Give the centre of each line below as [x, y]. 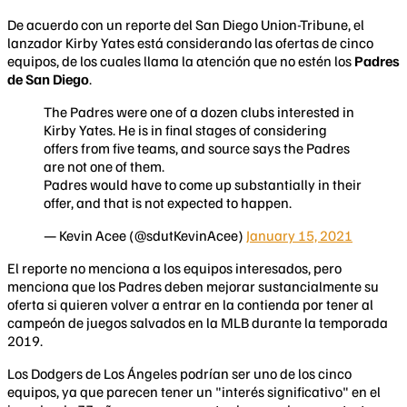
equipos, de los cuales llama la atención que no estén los [181, 60]
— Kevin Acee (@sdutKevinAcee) [145, 235]
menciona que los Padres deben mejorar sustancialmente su [193, 286]
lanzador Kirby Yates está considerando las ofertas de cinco [190, 42]
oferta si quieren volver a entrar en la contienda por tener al [190, 304]
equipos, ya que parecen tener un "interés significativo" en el [194, 391]
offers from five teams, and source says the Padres [197, 148]
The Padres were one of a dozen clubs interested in [199, 111]
